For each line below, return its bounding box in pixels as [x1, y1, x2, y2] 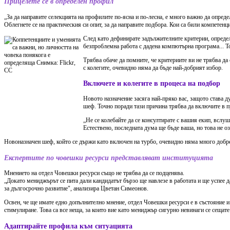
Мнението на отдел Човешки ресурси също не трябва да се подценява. [4, 169, 184, 177]
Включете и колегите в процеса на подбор [83, 79, 220, 87]
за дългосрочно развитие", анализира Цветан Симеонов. [4, 185, 148, 193]
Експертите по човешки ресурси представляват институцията [4, 153, 213, 162]
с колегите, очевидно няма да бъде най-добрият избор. [83, 64, 223, 71]
